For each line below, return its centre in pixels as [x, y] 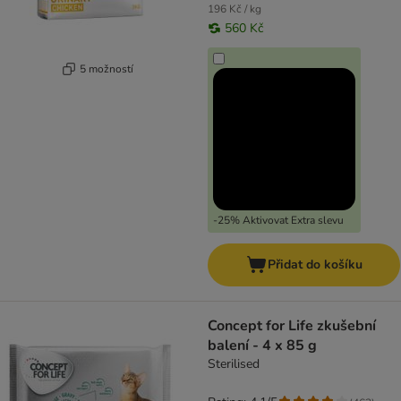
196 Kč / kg [235, 9]
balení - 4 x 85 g [262, 346]
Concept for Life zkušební [292, 326]
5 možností [106, 68]
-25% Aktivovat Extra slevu [278, 220]
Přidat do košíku [315, 264]
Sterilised [234, 364]
